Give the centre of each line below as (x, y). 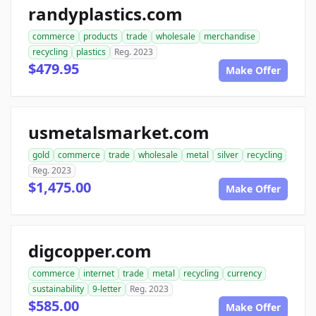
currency (244, 273)
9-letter (107, 289)
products (101, 36)
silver (228, 155)
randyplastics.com (105, 14)
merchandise (230, 36)
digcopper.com (90, 251)
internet (99, 273)
